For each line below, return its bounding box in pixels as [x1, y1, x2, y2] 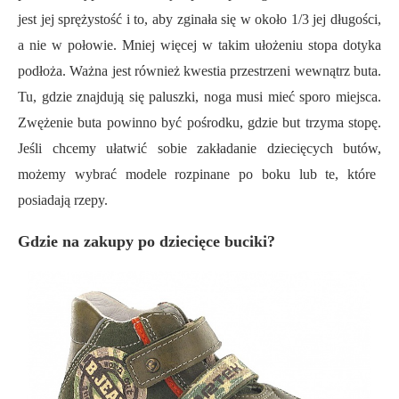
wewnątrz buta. [290, 63, 382, 79]
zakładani [186, 141, 250, 157]
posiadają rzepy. [18, 192, 108, 208]
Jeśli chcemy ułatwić [18, 141, 158, 157]
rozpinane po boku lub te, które [166, 167, 377, 183]
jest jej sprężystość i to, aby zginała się [18, 12, 240, 28]
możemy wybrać [18, 167, 126, 183]
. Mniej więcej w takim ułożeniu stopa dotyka [113, 37, 381, 53]
